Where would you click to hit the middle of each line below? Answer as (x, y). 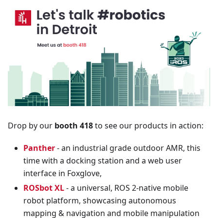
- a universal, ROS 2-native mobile (126, 188)
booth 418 (74, 126)
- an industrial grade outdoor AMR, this (128, 148)
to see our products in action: (148, 126)
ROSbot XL (44, 188)
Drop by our (31, 126)
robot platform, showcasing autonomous (100, 201)
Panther (39, 148)
